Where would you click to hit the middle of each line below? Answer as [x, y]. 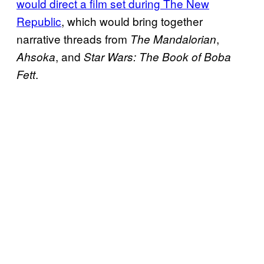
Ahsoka [36, 56]
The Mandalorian [173, 39]
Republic [39, 21]
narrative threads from [73, 38]
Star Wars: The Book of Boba [157, 56]
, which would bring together [132, 21]
